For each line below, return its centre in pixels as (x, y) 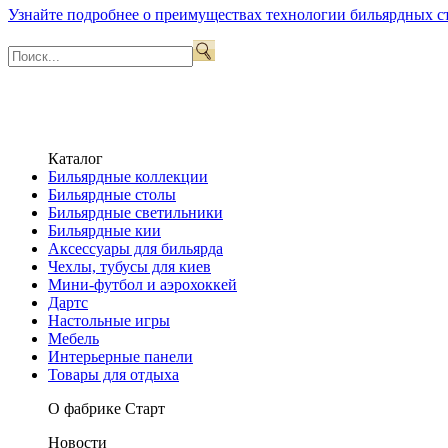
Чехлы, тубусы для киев (129, 266)
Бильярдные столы (112, 194)
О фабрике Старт (106, 408)
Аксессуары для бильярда (135, 248)
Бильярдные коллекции (128, 176)
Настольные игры (109, 320)
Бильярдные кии (104, 230)
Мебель (73, 338)
